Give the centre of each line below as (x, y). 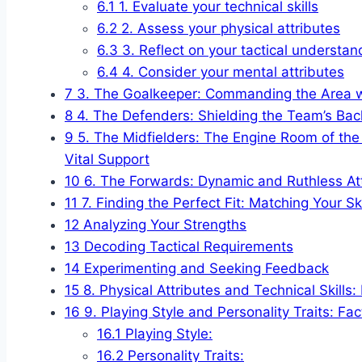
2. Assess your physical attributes (229, 29)
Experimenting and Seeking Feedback (204, 269)
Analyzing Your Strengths (163, 225)
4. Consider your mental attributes (231, 72)
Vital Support (107, 160)
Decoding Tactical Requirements (187, 247)
